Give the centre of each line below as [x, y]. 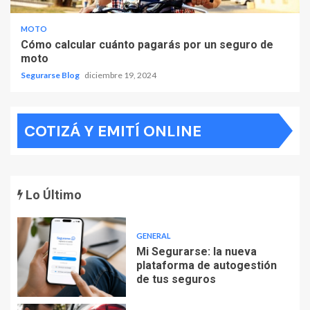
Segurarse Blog [51, 75]
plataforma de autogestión [206, 265]
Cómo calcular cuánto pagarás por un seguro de [147, 44]
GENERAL [153, 236]
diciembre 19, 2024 [120, 75]
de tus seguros [176, 279]
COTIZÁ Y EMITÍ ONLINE [113, 131]
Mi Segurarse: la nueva [196, 252]
